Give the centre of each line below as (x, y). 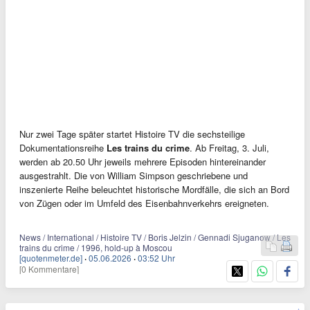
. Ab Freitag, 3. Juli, (229, 147)
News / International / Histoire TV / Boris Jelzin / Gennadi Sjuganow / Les (155, 237)
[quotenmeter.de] (51, 257)
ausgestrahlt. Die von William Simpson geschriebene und (134, 175)
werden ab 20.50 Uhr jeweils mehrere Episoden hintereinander (143, 161)
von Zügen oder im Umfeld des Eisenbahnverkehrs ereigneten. (144, 203)
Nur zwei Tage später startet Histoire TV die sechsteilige (132, 134)
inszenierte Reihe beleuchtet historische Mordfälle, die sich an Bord (154, 189)
